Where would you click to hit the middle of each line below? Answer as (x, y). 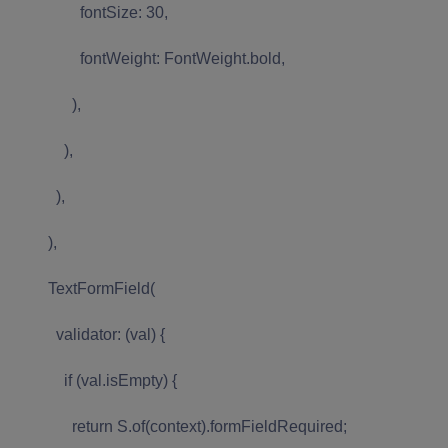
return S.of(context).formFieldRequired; (179, 426)
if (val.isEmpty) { (94, 380)
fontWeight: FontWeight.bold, (148, 58)
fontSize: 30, (90, 12)
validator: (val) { (88, 334)
